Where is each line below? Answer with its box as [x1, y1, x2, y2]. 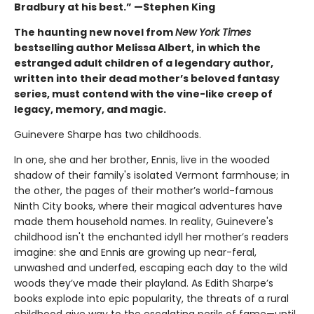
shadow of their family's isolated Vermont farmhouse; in [14, 168, 289, 182]
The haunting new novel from [14, 25, 175, 39]
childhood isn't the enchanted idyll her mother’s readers [14, 229, 289, 244]
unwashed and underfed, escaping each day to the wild [14, 260, 287, 275]
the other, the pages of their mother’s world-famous [14, 183, 273, 198]
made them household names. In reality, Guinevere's [14, 214, 273, 228]
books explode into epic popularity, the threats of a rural [14, 291, 289, 306]
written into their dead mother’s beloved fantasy [14, 71, 280, 86]
